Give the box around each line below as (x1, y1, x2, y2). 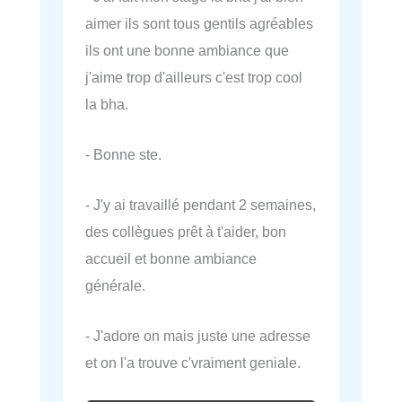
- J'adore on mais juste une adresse (85, 328, 310, 345)
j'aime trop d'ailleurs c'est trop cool (85, 68, 302, 85)
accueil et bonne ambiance (85, 250, 257, 267)
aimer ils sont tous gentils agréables (85, 14, 313, 31)
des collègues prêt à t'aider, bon (85, 223, 286, 240)
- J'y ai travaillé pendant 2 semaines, (85, 197, 316, 214)
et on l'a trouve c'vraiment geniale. (85, 354, 301, 371)
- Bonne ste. (85, 145, 162, 162)
